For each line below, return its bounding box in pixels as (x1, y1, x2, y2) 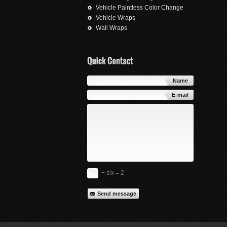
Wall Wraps (96, 24, 127, 32)
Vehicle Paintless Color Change (96, 4, 183, 12)
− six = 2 (100, 169, 124, 177)
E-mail (172, 92, 188, 98)
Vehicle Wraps (96, 14, 135, 22)
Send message (97, 190, 136, 197)
